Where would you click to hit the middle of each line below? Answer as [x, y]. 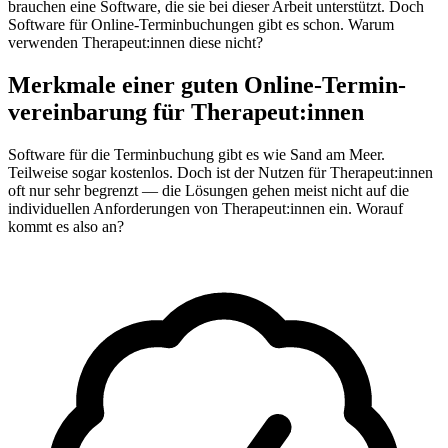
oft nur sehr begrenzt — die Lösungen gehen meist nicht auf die [208, 190]
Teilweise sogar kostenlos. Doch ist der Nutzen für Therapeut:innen [220, 172]
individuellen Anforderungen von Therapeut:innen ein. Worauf [205, 208]
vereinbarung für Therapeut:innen [186, 111]
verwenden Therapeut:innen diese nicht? [135, 42]
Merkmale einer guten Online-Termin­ [207, 84]
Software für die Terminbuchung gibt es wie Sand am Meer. [196, 154]
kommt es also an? [66, 226]
